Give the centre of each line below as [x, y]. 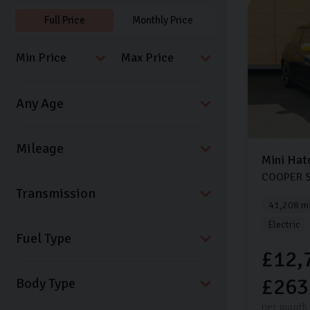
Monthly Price [163, 20]
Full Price [64, 20]
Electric [284, 225]
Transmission [56, 193]
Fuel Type [44, 238]
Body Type [46, 283]
